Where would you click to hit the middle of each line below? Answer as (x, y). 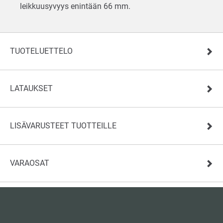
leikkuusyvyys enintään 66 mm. (76, 6)
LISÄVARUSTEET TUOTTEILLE (63, 125)
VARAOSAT (30, 163)
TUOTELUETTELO (41, 51)
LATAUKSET (31, 88)
